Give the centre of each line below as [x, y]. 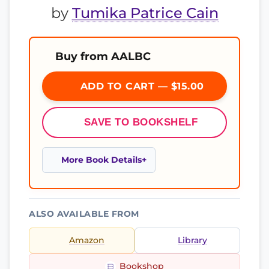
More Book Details [101, 160]
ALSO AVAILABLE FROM [84, 214]
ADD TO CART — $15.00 [141, 86]
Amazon [87, 240]
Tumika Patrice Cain [145, 13]
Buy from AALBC [103, 56]
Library [192, 240]
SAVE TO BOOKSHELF [141, 122]
